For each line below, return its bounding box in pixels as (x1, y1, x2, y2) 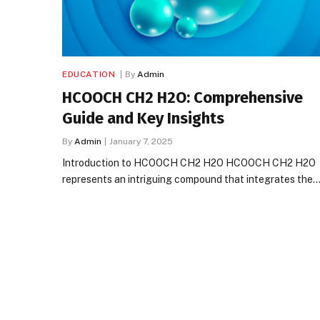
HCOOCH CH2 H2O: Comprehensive (62, 87, 303, 107)
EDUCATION (62, 69, 116, 79)
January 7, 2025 (109, 136, 173, 146)
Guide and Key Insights (62, 108, 224, 128)
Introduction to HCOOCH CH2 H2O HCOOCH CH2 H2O (62, 156, 316, 169)
